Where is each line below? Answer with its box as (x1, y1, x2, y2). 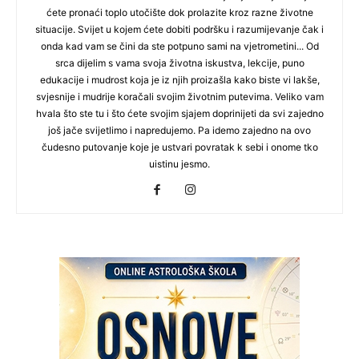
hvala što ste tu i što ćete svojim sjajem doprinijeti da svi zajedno (35, 107, 324, 119)
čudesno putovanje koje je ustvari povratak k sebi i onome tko (41, 140, 318, 153)
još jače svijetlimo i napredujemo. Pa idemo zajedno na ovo (48, 123, 311, 136)
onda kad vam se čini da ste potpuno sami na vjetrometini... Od (40, 39, 319, 52)
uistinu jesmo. (149, 157, 210, 170)
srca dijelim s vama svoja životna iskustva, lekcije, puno (54, 56, 305, 69)
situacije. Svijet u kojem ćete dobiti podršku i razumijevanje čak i (35, 22, 324, 35)
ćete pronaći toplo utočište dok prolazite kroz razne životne (46, 6, 313, 18)
